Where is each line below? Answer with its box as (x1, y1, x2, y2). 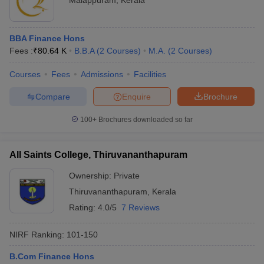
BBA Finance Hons (9, 34, 85, 43)
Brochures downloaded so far (97, 115, 193, 124)
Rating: (69, 203, 98, 212)
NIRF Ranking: (9, 229, 64, 239)
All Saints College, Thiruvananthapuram (9, 150, 187, 160)
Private (114, 171, 140, 180)
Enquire (122, 91, 151, 101)
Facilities (134, 70, 166, 79)
